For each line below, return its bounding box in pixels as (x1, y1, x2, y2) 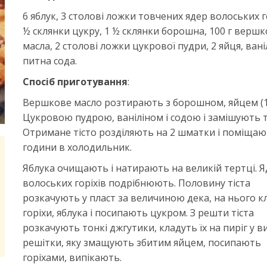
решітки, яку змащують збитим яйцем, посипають (22, 236, 261, 249)
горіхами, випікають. (22, 251, 122, 264)
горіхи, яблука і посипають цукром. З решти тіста (22, 206, 254, 219)
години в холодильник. (22, 141, 134, 154)
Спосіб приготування (22, 75, 128, 88)
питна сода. (22, 54, 77, 67)
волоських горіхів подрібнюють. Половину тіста (22, 176, 250, 190)
